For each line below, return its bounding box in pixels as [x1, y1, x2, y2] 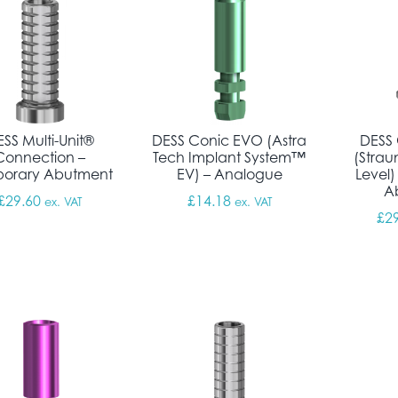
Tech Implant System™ [153, 147, 306, 166]
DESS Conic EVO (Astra [152, 131, 307, 149]
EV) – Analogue [176, 164, 283, 183]
